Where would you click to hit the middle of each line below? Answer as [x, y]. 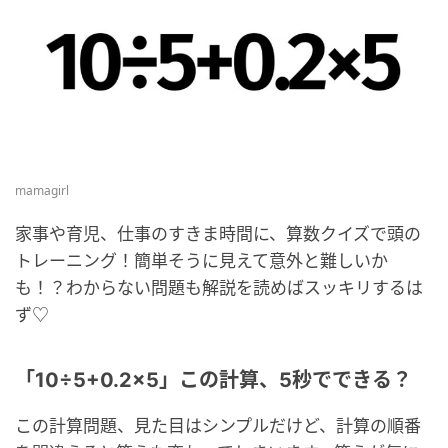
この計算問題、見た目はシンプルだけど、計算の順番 [218, 426]
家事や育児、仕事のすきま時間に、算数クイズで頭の [218, 234]
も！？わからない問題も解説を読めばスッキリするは [219, 288]
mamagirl [42, 191]
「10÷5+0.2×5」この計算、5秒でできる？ [213, 380]
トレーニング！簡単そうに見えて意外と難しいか [201, 261]
